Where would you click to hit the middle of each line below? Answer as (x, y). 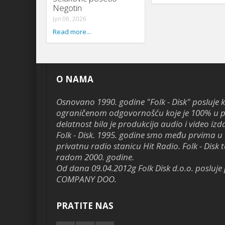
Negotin (67, 8)
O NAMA (75, 79)
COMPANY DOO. (86, 179)
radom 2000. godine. (95, 157)
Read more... (72, 32)
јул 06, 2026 (70, 19)
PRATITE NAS (85, 206)
